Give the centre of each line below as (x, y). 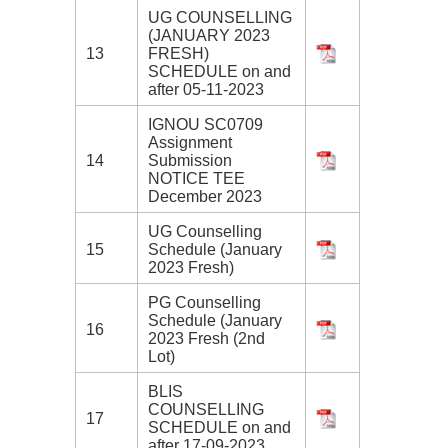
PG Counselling (204, 303)
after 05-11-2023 (206, 90)
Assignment (190, 143)
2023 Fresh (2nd (206, 339)
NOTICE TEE (196, 179)
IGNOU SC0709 (205, 125)
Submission (190, 161)
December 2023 (205, 197)
